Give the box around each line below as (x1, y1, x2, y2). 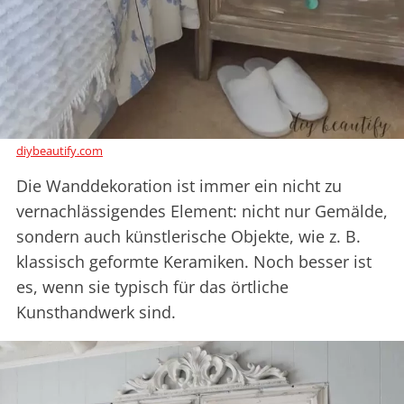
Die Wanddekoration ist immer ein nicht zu (16, 175, 342, 197)
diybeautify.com (16, 142, 103, 160)
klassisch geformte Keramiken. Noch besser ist (16, 251, 372, 273)
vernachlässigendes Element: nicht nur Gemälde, (16, 200, 388, 223)
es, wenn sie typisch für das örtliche (16, 276, 289, 298)
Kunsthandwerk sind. (16, 301, 176, 324)
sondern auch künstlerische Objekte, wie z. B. (16, 225, 361, 248)
